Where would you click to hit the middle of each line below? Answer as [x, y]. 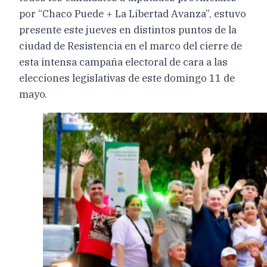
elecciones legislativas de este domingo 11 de [127, 78]
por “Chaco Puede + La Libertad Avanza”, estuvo [133, 13]
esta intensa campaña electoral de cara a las [123, 62]
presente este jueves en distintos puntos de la [128, 30]
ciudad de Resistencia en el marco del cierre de [131, 46]
